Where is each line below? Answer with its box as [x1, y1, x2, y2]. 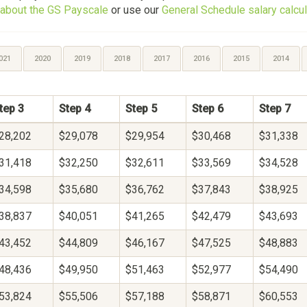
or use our [108, 3, 162, 17]
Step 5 [125, 102, 157, 116]
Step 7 [259, 102, 291, 116]
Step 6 [192, 102, 223, 116]
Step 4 [59, 102, 90, 116]
